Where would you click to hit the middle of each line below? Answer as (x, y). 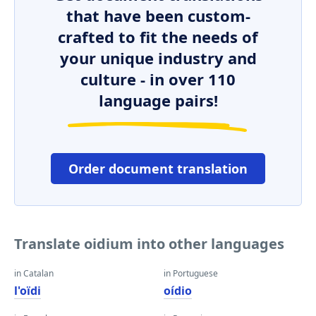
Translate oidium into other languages (149, 244)
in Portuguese (191, 273)
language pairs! (158, 100)
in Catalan (34, 273)
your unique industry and (158, 58)
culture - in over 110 (158, 79)
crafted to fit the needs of (158, 37)
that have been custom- (158, 16)
